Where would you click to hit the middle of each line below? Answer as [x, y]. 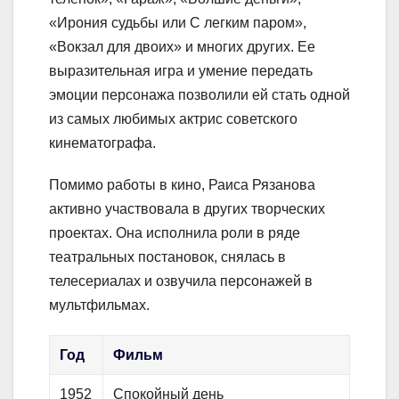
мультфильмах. [99, 305]
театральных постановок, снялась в [167, 257]
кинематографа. [102, 143]
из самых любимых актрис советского [173, 119]
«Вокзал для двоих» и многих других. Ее [182, 47]
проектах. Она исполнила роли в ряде [175, 233]
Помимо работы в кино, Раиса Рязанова [182, 185]
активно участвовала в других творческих [187, 209]
